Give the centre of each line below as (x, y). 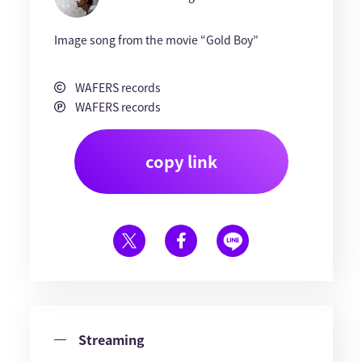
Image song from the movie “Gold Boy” (156, 40)
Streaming (111, 339)
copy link (181, 161)
